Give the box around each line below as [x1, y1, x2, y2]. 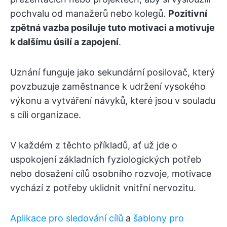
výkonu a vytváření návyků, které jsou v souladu [10, 95, 215, 106]
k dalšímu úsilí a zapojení [10, 36, 119, 48]
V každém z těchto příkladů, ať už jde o [10, 140, 177, 151]
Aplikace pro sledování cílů [10, 213, 123, 224]
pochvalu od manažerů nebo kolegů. [10, 8, 168, 19]
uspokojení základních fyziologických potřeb [10, 154, 201, 165]
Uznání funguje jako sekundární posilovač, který [10, 67, 215, 78]
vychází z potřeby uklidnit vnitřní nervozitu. [10, 182, 196, 194]
